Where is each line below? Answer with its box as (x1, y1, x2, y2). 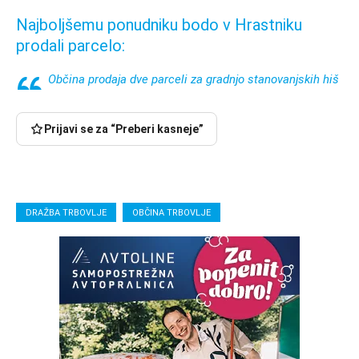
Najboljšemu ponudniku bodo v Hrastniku (16, 14, 302, 34)
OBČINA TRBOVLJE (132, 207, 211, 218)
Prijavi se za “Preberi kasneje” (44, 122, 204, 135)
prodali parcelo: (16, 35, 125, 55)
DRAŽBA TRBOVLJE (26, 207, 107, 218)
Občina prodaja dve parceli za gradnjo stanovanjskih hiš (48, 71, 339, 87)
